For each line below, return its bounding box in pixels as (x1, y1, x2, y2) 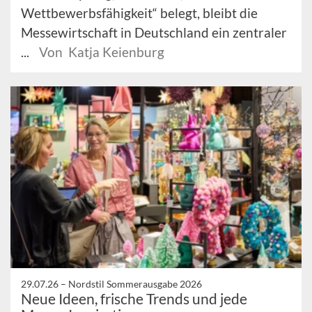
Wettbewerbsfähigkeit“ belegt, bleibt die (21, 4, 258, 21)
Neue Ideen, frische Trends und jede (21, 289, 247, 307)
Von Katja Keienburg (39, 43, 164, 60)
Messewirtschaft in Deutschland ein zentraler (21, 24, 287, 40)
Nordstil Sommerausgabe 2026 (68, 277, 202, 290)
